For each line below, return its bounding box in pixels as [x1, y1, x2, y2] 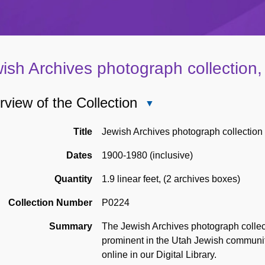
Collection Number [8, 198, 92, 208]
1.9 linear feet [102, 174, 159, 185]
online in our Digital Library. [102, 250, 216, 260]
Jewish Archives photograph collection [102, 127, 263, 137]
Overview [142, 112, 182, 123]
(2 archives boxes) [163, 174, 240, 185]
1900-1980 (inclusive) [102, 150, 193, 161]
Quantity [54, 174, 92, 185]
